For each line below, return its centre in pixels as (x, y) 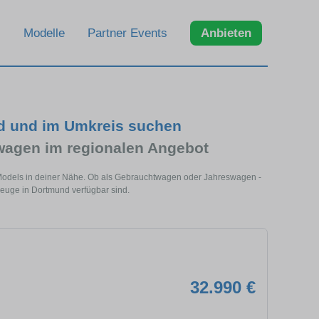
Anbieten (226, 33)
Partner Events (127, 33)
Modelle (44, 33)
